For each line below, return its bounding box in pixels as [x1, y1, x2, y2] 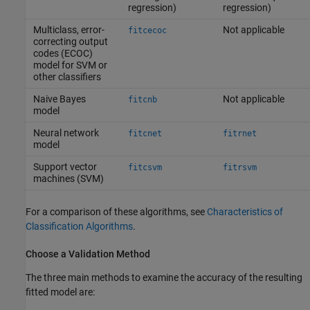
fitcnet [127, 128, 162, 138]
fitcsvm [127, 162, 162, 172]
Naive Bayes [33, 93, 86, 104]
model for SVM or [33, 59, 107, 71]
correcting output [33, 35, 108, 47]
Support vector [33, 161, 97, 172]
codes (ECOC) [33, 47, 93, 59]
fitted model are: [26, 286, 95, 298]
